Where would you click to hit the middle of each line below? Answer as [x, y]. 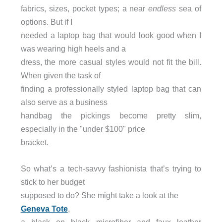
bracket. [34, 142]
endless [162, 8]
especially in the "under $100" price [83, 129]
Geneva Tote [44, 209]
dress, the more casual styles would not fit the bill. [111, 62]
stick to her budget [53, 182]
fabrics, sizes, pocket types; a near [84, 8]
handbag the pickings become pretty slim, [111, 115]
